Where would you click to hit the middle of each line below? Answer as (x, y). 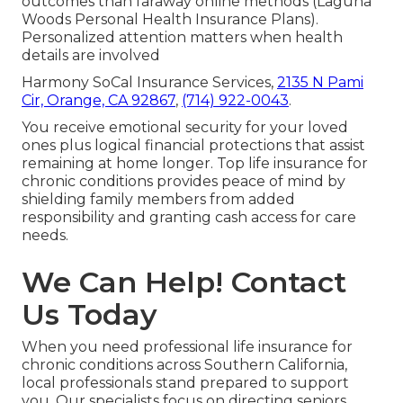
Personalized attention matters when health (182, 38)
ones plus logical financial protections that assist (193, 146)
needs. (45, 236)
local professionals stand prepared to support (185, 383)
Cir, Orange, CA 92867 (99, 101)
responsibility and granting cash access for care (189, 218)
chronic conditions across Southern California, (184, 365)
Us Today (90, 315)
